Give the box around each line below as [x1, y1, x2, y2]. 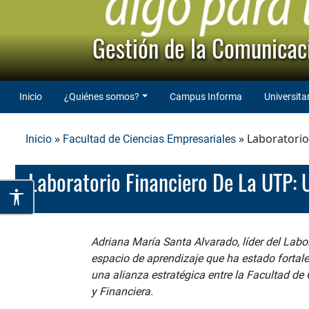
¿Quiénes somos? [64, 90, 139, 102]
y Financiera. [91, 285, 156, 299]
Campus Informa [169, 90, 242, 102]
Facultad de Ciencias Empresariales [63, 132, 236, 146]
